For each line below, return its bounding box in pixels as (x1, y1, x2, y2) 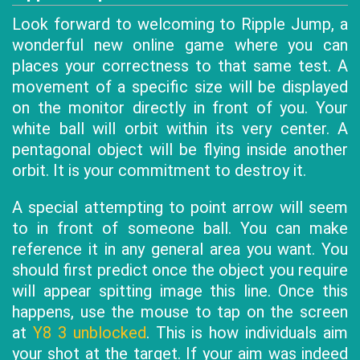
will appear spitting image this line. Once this (12, 281, 348, 301)
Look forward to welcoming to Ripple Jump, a (12, 14, 348, 34)
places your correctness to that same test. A (12, 56, 348, 76)
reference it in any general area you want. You (12, 239, 348, 259)
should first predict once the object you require (12, 260, 348, 280)
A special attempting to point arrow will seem (12, 198, 348, 217)
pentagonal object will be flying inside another (12, 140, 348, 159)
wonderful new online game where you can (12, 35, 348, 55)
